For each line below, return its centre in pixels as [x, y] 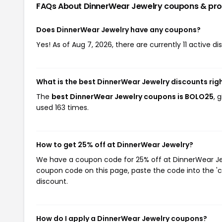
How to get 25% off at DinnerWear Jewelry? [115, 144]
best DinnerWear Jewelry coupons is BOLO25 [133, 96]
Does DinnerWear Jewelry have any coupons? [118, 29]
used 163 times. [62, 107]
